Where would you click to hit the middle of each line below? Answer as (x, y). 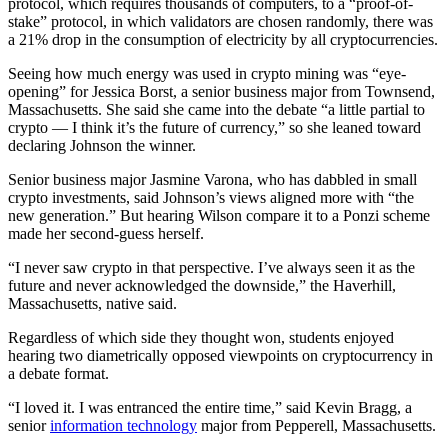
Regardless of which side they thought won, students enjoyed (201, 338)
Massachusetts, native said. (94, 304)
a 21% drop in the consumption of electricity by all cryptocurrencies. (223, 40)
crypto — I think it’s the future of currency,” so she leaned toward (214, 128)
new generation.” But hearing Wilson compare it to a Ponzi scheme (219, 216)
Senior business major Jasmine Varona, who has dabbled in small (212, 180)
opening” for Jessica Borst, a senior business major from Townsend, (221, 92)
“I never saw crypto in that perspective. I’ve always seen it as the (211, 268)
